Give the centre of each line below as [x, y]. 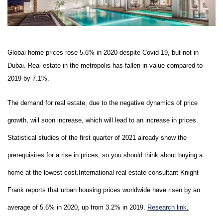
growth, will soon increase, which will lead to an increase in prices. [103, 120]
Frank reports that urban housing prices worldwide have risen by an [104, 190]
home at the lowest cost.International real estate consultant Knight [103, 172]
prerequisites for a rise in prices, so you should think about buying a [105, 155]
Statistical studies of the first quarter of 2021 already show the [97, 137]
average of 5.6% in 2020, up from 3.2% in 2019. [77, 207]
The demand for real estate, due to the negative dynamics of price [103, 103]
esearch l [165, 207]
